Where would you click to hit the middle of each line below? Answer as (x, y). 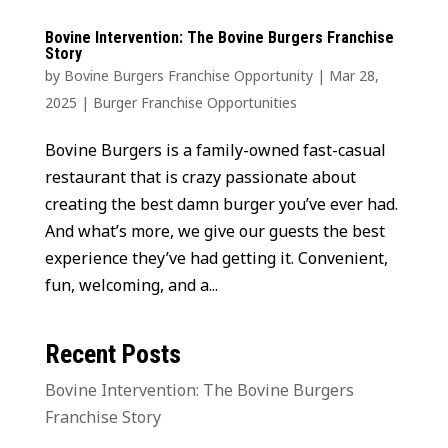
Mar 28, (353, 75)
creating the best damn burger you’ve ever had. (223, 203)
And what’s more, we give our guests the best (214, 230)
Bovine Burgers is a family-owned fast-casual (215, 149)
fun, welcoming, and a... (131, 284)
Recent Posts (112, 353)
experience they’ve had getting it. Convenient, (216, 257)
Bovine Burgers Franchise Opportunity (188, 75)
